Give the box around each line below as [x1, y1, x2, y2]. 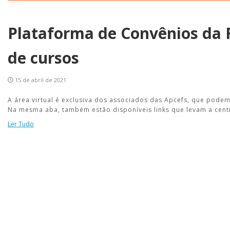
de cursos [8, 47, 79, 68]
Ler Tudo [8, 119, 34, 128]
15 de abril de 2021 [15, 75, 66, 84]
